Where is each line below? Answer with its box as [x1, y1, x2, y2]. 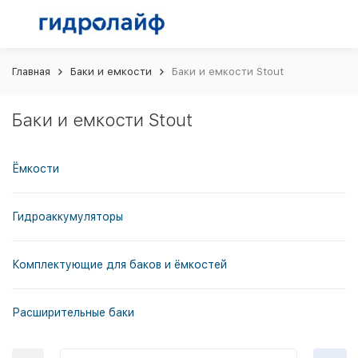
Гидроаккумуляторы [12, 210, 123, 223]
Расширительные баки [12, 306, 134, 319]
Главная [12, 66, 50, 78]
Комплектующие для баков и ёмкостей [12, 258, 227, 271]
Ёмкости [12, 162, 59, 175]
